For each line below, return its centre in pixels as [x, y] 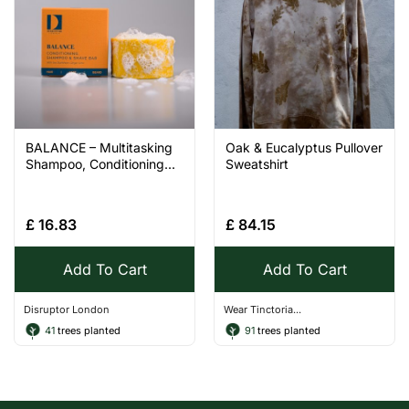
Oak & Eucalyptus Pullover [304, 147]
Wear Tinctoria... [262, 309]
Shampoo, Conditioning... [100, 164]
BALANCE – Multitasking [99, 147]
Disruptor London [67, 309]
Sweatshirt [257, 164]
